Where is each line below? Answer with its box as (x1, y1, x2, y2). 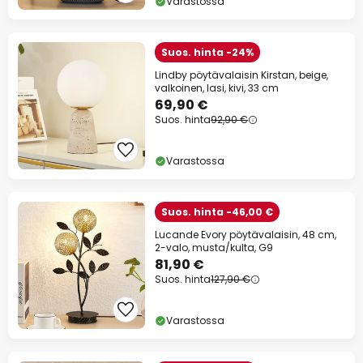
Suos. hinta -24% (161, 45, 254, 60)
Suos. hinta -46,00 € (161, 205, 273, 220)
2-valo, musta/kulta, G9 (155, 241, 273, 255)
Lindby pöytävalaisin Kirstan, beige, (155, 68, 328, 83)
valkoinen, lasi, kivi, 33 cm (155, 81, 279, 96)
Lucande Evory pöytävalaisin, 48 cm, (155, 228, 336, 242)
